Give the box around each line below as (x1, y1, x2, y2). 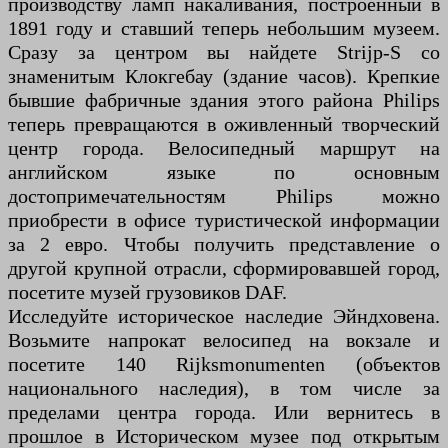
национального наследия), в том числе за (8, 377, 440, 400)
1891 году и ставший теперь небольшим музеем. (8, 17, 440, 40)
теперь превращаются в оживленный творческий (8, 113, 440, 136)
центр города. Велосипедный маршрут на (8, 137, 440, 160)
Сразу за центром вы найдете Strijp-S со (8, 41, 440, 64)
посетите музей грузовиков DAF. (8, 281, 287, 304)
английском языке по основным (8, 161, 440, 184)
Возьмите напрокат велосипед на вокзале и (8, 329, 440, 352)
